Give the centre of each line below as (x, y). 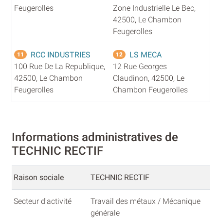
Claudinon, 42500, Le (149, 78)
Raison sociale (39, 177)
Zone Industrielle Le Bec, (154, 8)
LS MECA (145, 54)
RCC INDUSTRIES (61, 54)
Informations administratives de (95, 137)
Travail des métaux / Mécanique (145, 201)
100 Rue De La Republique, (60, 66)
